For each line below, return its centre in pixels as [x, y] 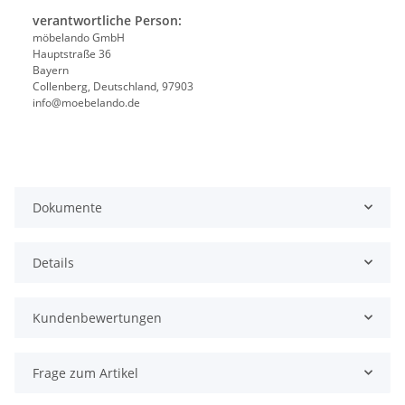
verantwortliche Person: [107, 20]
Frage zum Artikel [85, 372]
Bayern [51, 70]
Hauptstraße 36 [72, 53]
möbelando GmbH [79, 37]
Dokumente [67, 207]
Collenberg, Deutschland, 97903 [113, 86]
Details [53, 262]
